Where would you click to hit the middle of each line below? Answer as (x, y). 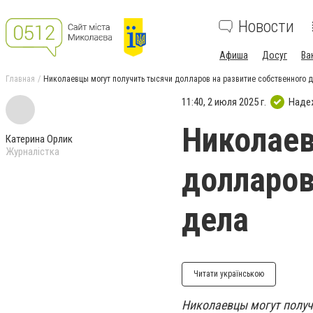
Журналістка (32, 152)
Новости (266, 27)
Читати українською (229, 274)
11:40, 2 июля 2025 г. (224, 102)
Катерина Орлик (39, 139)
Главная (20, 79)
